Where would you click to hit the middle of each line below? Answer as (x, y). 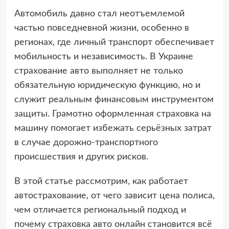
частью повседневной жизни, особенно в (101, 28)
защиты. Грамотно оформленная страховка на (112, 114)
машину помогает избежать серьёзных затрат (113, 129)
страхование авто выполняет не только (98, 71)
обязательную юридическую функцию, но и (107, 86)
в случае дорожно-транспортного (86, 143)
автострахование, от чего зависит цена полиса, (114, 196)
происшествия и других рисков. (81, 157)
